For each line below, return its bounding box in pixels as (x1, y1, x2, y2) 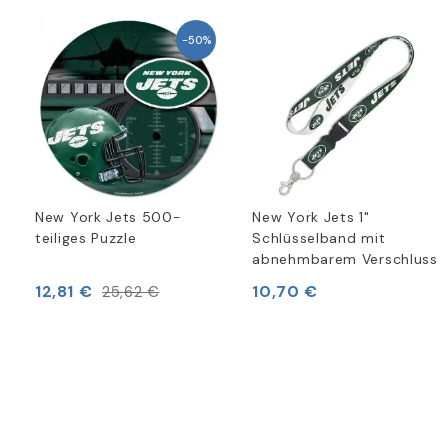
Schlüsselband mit (252, 229, 386, 248)
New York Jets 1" (252, 208, 370, 227)
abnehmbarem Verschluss (252, 250, 438, 269)
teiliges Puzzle (35, 229, 137, 248)
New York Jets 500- (35, 208, 182, 227)
